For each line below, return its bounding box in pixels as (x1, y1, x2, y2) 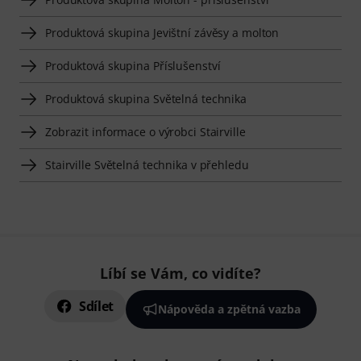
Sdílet (78, 297, 114, 316)
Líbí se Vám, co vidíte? (100, 263, 261, 284)
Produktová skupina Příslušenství (45, 58, 221, 74)
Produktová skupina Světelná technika (45, 91, 247, 107)
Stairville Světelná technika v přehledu (45, 157, 249, 173)
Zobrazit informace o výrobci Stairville (45, 124, 246, 140)
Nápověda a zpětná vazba (158, 301, 301, 317)
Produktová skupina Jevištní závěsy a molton (45, 25, 280, 41)
